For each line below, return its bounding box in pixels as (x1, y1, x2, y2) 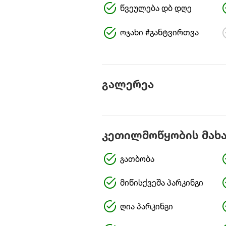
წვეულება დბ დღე (120, 5, 192, 13)
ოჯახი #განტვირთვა (120, 29, 199, 37)
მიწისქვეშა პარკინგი (120, 179, 203, 188)
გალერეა (101, 80, 154, 91)
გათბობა (120, 155, 154, 164)
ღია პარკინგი (120, 203, 173, 211)
